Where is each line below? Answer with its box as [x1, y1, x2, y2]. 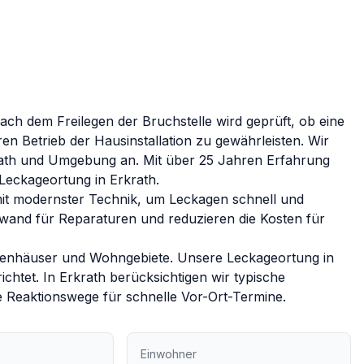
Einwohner [141, 347, 197, 361]
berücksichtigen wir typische [106, 269, 286, 285]
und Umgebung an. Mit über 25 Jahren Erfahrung [20, 152, 331, 168]
